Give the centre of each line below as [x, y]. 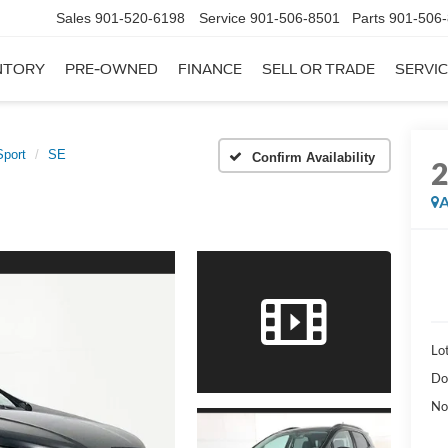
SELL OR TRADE [318, 69]
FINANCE [210, 69]
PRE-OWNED [111, 69]
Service [222, 18]
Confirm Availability [313, 157]
